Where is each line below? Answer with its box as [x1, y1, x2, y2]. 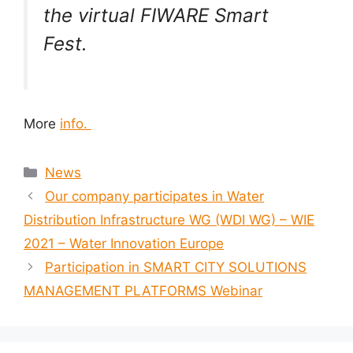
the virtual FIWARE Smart [43, 4, 269, 27]
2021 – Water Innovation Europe [24, 235, 224, 251]
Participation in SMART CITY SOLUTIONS [45, 258, 307, 275]
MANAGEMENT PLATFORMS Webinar [24, 282, 262, 299]
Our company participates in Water [45, 188, 265, 204]
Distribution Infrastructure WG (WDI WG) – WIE [24, 211, 314, 228]
